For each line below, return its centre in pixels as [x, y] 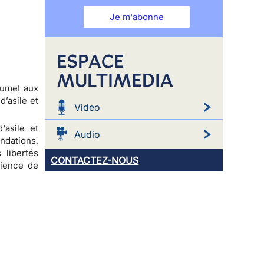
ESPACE [90, 61]
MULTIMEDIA [115, 80]
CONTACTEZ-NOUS [95, 160]
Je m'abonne [137, 16]
